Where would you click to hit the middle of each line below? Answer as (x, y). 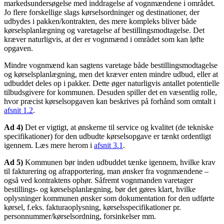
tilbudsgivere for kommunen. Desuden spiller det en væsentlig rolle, (110, 92)
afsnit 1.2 (18, 110)
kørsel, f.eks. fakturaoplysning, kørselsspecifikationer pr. (92, 207)
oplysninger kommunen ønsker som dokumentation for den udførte (109, 198)
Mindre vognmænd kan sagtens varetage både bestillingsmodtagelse (111, 65)
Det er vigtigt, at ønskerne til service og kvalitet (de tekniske (119, 127)
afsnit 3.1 (108, 145)
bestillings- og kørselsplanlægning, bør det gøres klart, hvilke (100, 189)
